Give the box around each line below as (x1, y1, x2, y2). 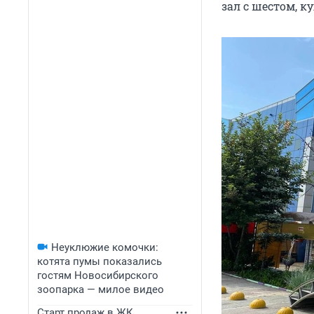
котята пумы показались (37, 255, 162, 268)
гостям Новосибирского (37, 269, 158, 282)
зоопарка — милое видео (37, 283, 164, 296)
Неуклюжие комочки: (51, 241, 158, 254)
